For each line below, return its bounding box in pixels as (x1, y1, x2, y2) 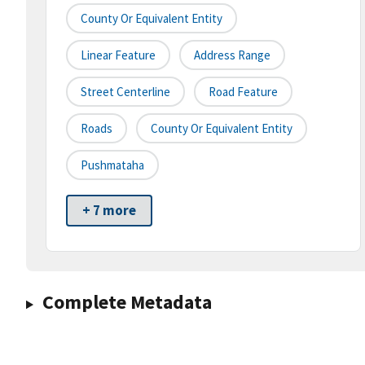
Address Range (194, 47, 270, 64)
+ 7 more (82, 201, 136, 220)
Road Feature (209, 84, 278, 100)
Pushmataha (81, 157, 144, 174)
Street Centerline (81, 84, 170, 100)
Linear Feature (81, 47, 156, 64)
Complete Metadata (42, 289, 212, 315)
